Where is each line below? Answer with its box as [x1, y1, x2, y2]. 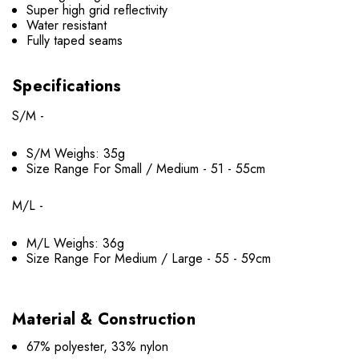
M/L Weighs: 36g [26, 233, 125, 252]
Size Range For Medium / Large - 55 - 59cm [26, 248, 272, 268]
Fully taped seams [26, 30, 123, 50]
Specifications [12, 74, 122, 98]
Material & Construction [12, 307, 196, 331]
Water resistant [26, 15, 107, 34]
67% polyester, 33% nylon [26, 337, 169, 356]
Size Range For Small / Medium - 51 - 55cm [26, 159, 266, 178]
